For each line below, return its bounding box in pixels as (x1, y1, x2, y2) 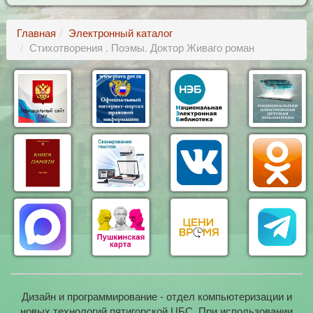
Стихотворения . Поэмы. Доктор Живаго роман (29, 40, 254, 54)
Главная (16, 25, 56, 40)
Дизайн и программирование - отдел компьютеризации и (21, 289, 292, 304)
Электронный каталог (68, 25, 173, 40)
